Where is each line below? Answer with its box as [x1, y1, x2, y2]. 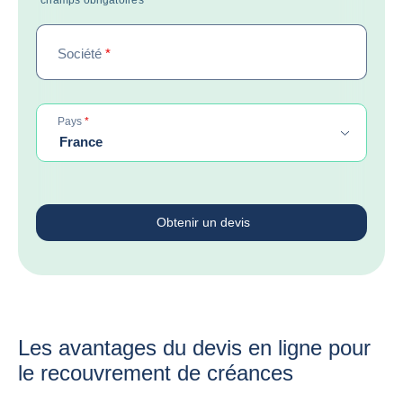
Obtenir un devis [157, 215, 250, 229]
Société [58, 46, 105, 61]
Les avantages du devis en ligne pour [18, 336, 371, 360]
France [59, 133, 103, 149]
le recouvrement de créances [18, 361, 293, 385]
